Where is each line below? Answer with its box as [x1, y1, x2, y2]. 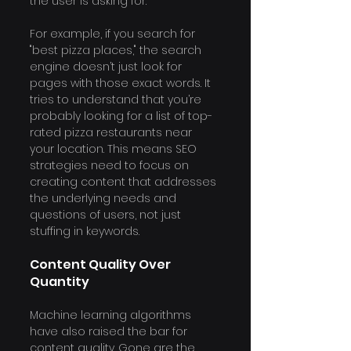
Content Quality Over [30, 255, 173, 274]
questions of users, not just [30, 207, 184, 223]
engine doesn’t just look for [30, 59, 185, 75]
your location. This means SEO [30, 141, 200, 157]
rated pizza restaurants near [30, 125, 195, 141]
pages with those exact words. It [30, 75, 214, 92]
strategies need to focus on [30, 157, 192, 174]
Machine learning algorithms [30, 307, 194, 324]
